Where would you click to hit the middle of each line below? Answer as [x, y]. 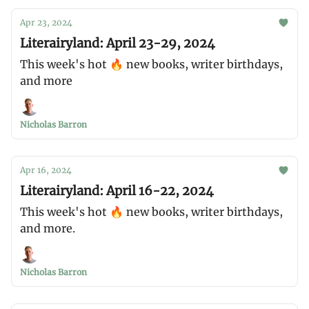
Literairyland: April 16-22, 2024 [117, 191]
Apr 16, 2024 [46, 170]
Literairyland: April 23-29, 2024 [118, 43]
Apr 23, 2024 [46, 22]
